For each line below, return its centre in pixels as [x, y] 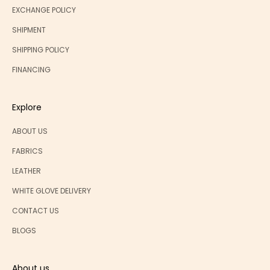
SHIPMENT [29, 30]
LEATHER [27, 171]
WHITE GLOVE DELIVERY [52, 191]
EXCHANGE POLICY [44, 10]
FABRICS [27, 151]
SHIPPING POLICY [41, 50]
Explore [27, 108]
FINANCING [31, 70]
